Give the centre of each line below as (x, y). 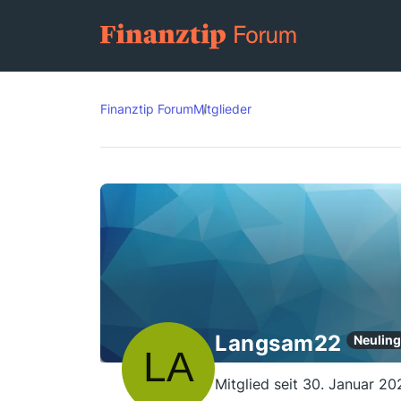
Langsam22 (278, 343)
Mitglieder (222, 109)
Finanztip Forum (147, 109)
